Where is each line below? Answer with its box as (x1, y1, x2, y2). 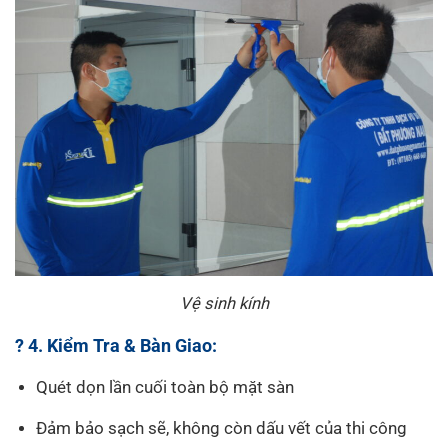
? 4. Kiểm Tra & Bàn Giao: (15, 334, 217, 356)
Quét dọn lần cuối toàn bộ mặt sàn (36, 377, 295, 397)
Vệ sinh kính (179, 293, 269, 313)
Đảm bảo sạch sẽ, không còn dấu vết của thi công (36, 418, 408, 438)
